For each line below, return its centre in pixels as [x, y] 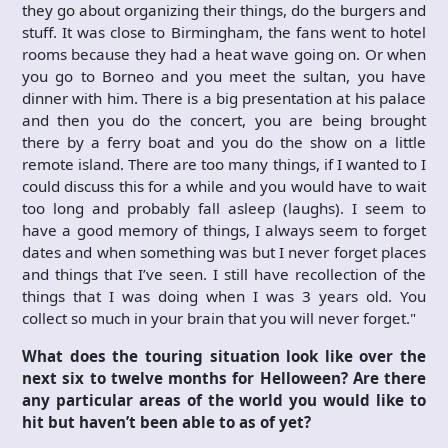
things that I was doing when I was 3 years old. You [224, 295]
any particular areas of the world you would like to [224, 399]
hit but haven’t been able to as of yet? [166, 421]
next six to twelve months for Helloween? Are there [224, 377]
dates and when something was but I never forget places [224, 251]
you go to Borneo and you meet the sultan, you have [224, 75]
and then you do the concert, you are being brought [224, 119]
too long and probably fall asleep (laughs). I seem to [224, 207]
